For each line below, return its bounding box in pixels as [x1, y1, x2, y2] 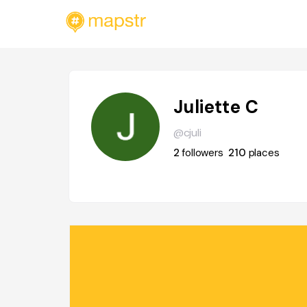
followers [182, 146, 223, 160]
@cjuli [173, 125, 201, 140]
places [248, 146, 280, 160]
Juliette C [173, 95, 259, 119]
